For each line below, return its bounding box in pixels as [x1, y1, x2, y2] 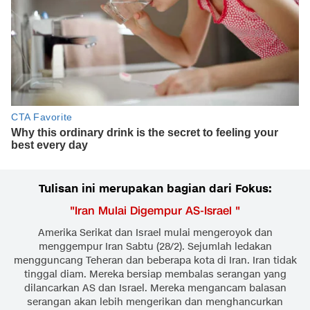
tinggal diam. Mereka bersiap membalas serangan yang [24, 268, 286, 282]
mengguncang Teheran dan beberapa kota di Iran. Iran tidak [13, 254, 297, 268]
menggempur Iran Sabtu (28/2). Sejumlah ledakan [38, 240, 272, 254]
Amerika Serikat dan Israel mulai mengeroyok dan [37, 226, 273, 240]
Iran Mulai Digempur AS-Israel [75, 203, 235, 219]
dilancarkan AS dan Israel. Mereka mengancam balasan [24, 282, 286, 295]
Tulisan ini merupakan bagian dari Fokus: [38, 181, 272, 197]
